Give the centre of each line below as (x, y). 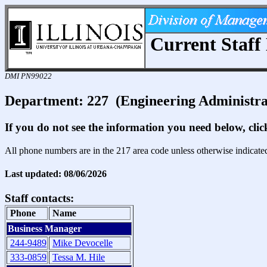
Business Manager (45, 229)
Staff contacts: (39, 198)
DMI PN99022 (28, 76)
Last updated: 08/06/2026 (56, 173)
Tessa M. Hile (79, 257)
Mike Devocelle (83, 243)
